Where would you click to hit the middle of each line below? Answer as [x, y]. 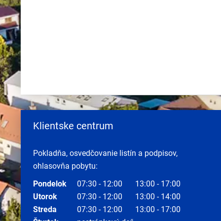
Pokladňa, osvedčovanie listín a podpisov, [105, 153]
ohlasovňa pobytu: [65, 166]
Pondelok [50, 184]
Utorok [45, 197]
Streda [45, 209]
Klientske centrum [73, 126]
